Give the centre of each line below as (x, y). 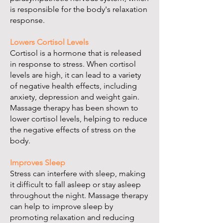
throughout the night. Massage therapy (79, 196)
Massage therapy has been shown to (74, 108)
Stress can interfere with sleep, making (78, 174)
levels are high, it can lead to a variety (75, 75)
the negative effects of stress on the (73, 130)
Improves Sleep (38, 163)
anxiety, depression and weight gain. (75, 97)
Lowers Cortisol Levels (49, 42)
